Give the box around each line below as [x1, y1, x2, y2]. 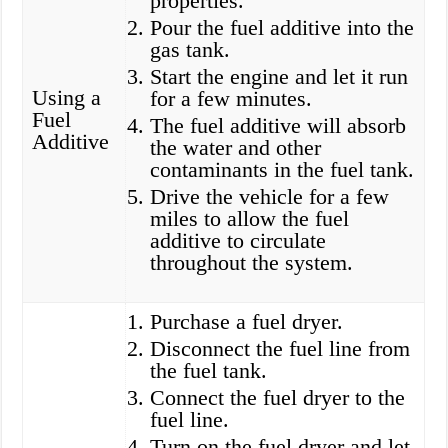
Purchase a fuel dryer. [150, 309, 344, 335]
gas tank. [150, 37, 231, 63]
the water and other [150, 135, 322, 161]
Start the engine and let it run [150, 64, 409, 90]
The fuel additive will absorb [150, 113, 407, 139]
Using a [32, 85, 102, 111]
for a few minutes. [150, 86, 313, 112]
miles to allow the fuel [150, 206, 350, 232]
